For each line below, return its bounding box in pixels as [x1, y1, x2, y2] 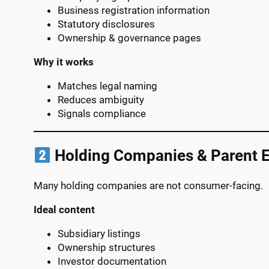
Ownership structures [58, 241, 156, 254]
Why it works [34, 55, 94, 68]
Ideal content [34, 204, 95, 216]
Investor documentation [58, 255, 166, 268]
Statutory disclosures [58, 17, 155, 30]
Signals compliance [58, 107, 146, 119]
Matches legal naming [58, 79, 157, 92]
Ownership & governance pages [58, 31, 201, 44]
